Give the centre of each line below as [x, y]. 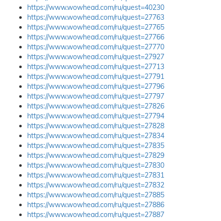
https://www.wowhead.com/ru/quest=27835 [96, 146]
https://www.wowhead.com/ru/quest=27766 [96, 37]
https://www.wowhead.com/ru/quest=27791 [96, 76]
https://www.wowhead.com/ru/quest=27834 [96, 136]
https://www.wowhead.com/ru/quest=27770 [96, 47]
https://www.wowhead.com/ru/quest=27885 [96, 195]
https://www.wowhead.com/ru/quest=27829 [96, 155]
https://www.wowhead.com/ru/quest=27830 [96, 165]
